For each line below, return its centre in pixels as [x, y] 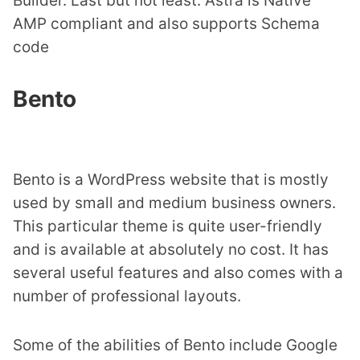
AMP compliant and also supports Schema [166, 24]
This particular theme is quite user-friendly [168, 226]
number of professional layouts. [127, 296]
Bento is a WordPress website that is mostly [171, 180]
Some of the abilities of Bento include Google [175, 345]
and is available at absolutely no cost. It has [171, 250]
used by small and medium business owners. [174, 203]
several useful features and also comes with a [178, 273]
